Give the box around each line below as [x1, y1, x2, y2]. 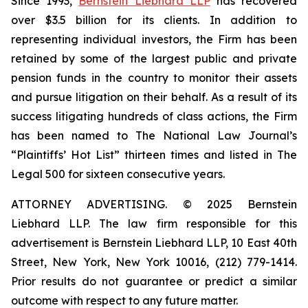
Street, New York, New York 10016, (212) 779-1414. [11, 255, 297, 269]
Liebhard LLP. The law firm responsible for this [11, 217, 297, 230]
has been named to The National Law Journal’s [11, 129, 297, 142]
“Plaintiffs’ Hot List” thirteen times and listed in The [11, 148, 297, 162]
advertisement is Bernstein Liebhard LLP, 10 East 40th [11, 236, 297, 250]
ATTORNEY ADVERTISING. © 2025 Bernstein [11, 197, 297, 211]
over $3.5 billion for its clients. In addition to [11, 13, 297, 27]
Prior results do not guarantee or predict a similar [11, 274, 297, 288]
